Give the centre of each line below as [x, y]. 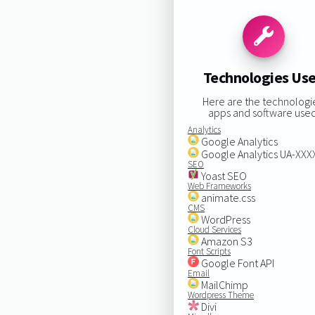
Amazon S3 [225, 241]
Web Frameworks [219, 186]
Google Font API [236, 263]
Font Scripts [209, 251]
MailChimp [223, 284]
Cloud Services [214, 229]
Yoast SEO [223, 175]
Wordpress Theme [220, 295]
